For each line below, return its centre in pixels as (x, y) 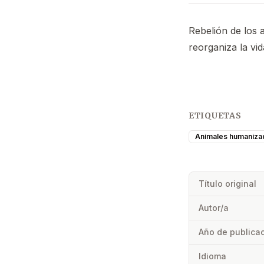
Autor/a (214, 207)
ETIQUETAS (215, 115)
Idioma (212, 256)
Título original (227, 183)
